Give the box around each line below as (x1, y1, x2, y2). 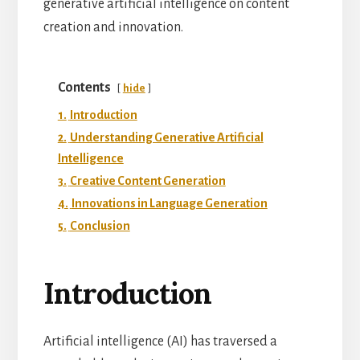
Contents (57, 80, 111, 95)
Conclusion (69, 219, 130, 232)
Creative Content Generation (69, 174, 226, 187)
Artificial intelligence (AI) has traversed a (43, 333, 277, 349)
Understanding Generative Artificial (69, 130, 264, 144)
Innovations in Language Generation (71, 196, 268, 210)
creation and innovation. (43, 19, 183, 35)
